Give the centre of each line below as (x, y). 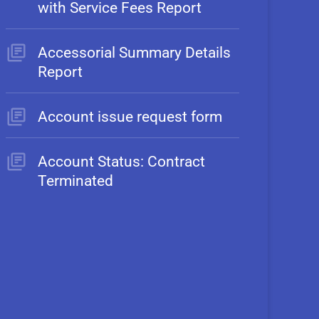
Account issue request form (130, 117)
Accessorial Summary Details (134, 53)
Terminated (75, 181)
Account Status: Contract (121, 162)
